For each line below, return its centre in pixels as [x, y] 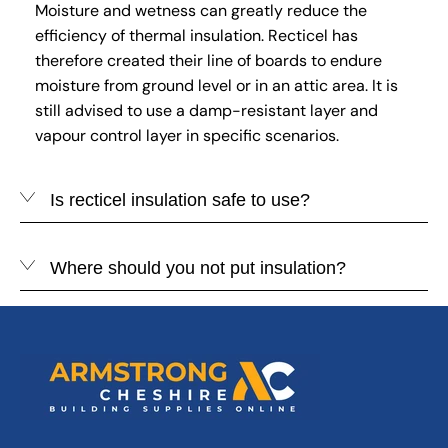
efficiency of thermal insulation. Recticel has [196, 35]
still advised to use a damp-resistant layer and [206, 110]
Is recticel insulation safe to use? [180, 199]
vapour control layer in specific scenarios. [187, 135]
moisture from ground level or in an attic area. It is [216, 85]
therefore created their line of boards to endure [208, 60]
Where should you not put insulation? [198, 267]
